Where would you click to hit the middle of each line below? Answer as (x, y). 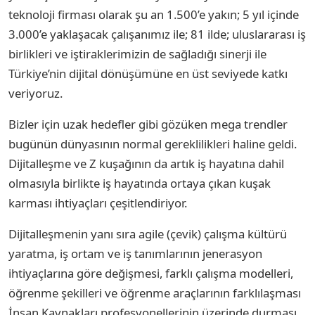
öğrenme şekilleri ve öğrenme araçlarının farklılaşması (155, 292)
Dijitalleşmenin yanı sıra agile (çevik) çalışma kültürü (148, 233)
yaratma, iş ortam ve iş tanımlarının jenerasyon (135, 253)
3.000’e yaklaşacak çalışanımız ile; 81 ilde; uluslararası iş (157, 34)
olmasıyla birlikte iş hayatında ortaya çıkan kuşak (140, 183)
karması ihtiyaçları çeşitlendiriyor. (99, 202)
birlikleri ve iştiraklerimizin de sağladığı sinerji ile (137, 53)
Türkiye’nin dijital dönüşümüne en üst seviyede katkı (148, 73)
